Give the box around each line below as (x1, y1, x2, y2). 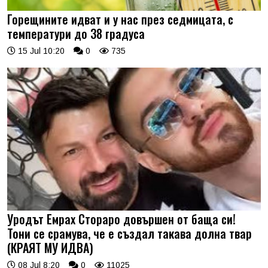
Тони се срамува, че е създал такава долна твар (7, 224, 252, 242)
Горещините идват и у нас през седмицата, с (7, 10, 233, 29)
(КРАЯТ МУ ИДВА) (7, 238, 93, 257)
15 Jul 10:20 (16, 46, 65, 56)
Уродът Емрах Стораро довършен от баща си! (7, 209, 236, 228)
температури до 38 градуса (7, 25, 145, 43)
